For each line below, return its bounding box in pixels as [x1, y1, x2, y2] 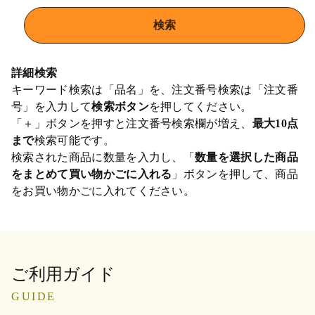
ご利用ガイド [11, 264, 115, 283]
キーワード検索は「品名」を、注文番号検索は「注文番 [11, 83, 299, 96]
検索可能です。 [34, 134, 115, 146]
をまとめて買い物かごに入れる [11, 167, 172, 180]
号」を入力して [11, 100, 92, 112]
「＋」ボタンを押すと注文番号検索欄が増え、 [11, 117, 252, 129]
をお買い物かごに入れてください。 [11, 184, 195, 197]
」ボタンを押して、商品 [172, 167, 299, 180]
